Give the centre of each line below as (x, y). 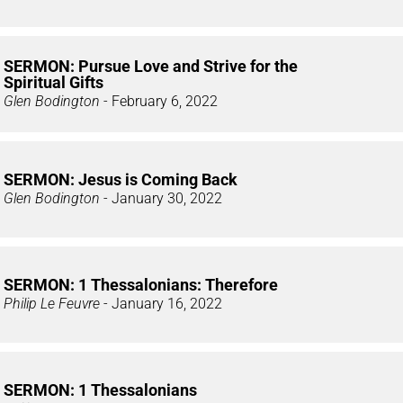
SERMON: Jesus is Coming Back (121, 179)
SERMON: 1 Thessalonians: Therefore (141, 284)
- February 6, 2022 (159, 101)
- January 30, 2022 (161, 198)
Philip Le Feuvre (52, 303)
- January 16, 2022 (161, 303)
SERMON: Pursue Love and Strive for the (151, 66)
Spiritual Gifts (54, 82)
